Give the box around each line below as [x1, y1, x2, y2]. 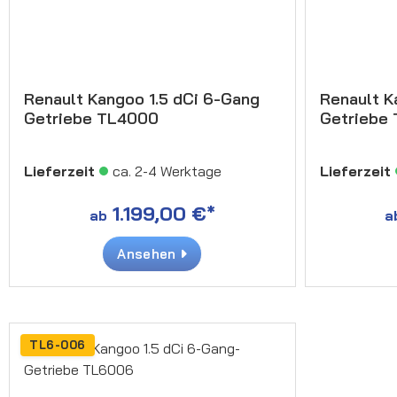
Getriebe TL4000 [24, 107, 159, 128]
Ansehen [117, 245, 180, 262]
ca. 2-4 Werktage [113, 161, 222, 180]
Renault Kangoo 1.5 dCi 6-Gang [24, 88, 260, 109]
